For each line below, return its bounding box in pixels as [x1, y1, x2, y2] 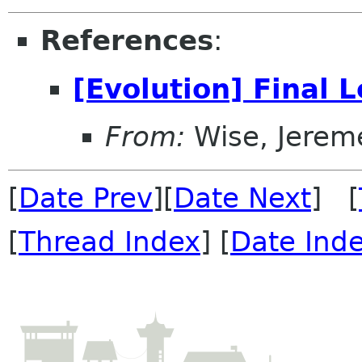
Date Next [174, 182, 311, 215]
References [40, 24, 213, 57]
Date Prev [19, 182, 153, 215]
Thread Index [19, 225, 200, 259]
